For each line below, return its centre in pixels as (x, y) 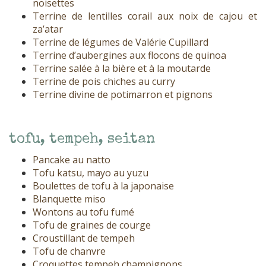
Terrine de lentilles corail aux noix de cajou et (145, 16)
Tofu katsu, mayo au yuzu (91, 173)
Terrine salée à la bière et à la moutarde (122, 69)
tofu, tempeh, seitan (82, 140)
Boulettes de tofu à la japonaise (103, 186)
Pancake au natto (72, 160)
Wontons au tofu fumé (83, 212)
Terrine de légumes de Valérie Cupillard (121, 42)
